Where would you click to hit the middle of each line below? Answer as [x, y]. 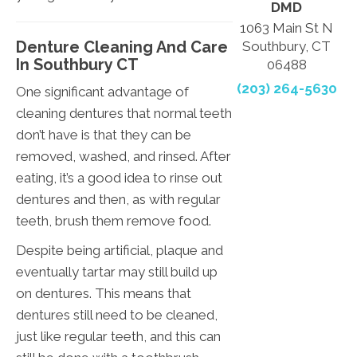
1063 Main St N [287, 28]
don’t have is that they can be [104, 135]
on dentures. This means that [104, 294]
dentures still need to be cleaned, [117, 315]
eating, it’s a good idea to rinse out [119, 178]
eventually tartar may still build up [117, 272]
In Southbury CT [77, 65]
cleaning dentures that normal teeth [124, 114]
